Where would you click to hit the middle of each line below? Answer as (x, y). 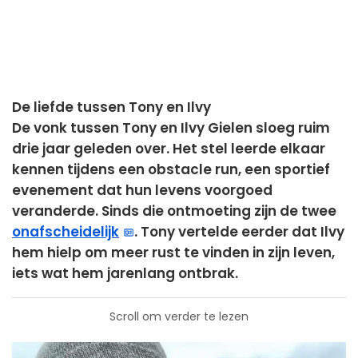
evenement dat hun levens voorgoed (142, 191)
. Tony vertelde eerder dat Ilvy (240, 232)
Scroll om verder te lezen (179, 317)
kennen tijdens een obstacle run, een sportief (171, 170)
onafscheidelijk (66, 232)
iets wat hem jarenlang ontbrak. (125, 274)
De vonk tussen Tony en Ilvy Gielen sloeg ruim (171, 128)
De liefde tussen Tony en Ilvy (111, 107)
